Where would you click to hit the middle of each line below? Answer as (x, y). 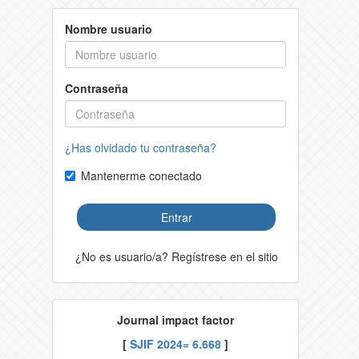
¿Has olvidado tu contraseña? (141, 148)
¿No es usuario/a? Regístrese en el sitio (177, 257)
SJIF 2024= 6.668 (175, 344)
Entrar (176, 218)
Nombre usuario (109, 29)
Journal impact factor (175, 320)
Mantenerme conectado (141, 176)
